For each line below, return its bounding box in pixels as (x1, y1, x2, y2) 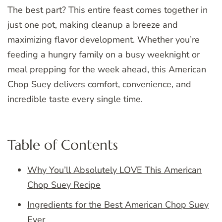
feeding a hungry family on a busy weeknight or (7, 49, 200, 61)
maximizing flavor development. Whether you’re (7, 34, 200, 46)
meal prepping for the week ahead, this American (7, 63, 206, 76)
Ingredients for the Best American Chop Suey (27, 198, 209, 211)
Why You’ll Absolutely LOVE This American (27, 164, 202, 176)
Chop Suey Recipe (27, 178, 101, 191)
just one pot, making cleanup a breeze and (7, 19, 178, 31)
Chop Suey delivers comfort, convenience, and (7, 78, 191, 91)
